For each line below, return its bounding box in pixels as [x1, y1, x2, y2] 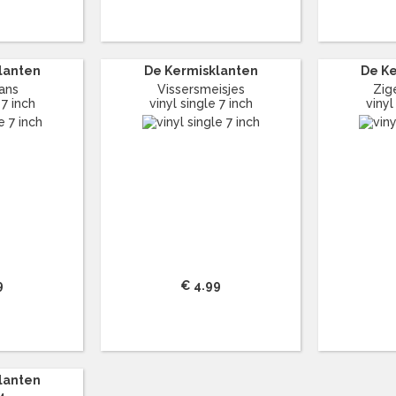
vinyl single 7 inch [148, 95, 253, 110]
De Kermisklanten [143, 63, 258, 78]
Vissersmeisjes [156, 81, 245, 96]
